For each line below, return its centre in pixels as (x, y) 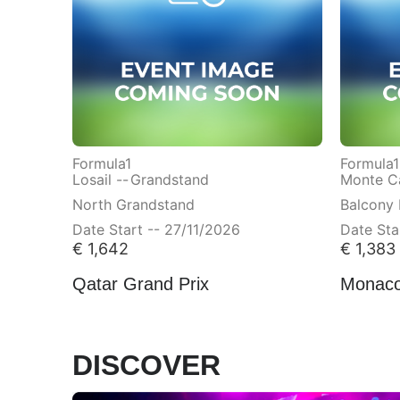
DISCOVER (146, 364)
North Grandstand (133, 202)
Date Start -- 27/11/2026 (156, 227)
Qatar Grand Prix (140, 283)
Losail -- (100, 177)
